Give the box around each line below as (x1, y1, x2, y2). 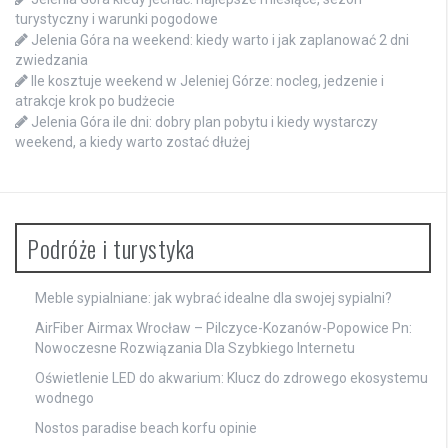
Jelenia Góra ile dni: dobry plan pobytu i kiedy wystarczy (31, 113, 378, 130)
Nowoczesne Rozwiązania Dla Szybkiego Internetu (35, 339, 355, 356)
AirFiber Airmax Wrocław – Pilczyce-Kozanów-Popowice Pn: (35, 319, 412, 336)
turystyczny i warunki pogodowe (15, 10, 218, 27)
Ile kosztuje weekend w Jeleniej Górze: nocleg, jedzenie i (31, 72, 384, 89)
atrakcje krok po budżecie (15, 92, 175, 109)
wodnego (35, 389, 94, 406)
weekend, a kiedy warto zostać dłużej (15, 133, 250, 150)
